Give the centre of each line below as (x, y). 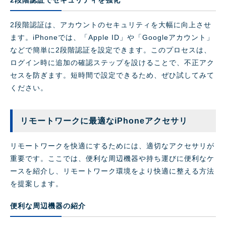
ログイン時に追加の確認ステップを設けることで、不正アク (112, 63)
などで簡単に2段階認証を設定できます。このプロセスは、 (111, 50)
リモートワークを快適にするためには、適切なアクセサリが (112, 146)
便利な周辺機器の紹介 (48, 206)
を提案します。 (37, 184)
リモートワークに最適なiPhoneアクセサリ (104, 121)
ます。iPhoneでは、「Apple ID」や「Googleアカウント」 (112, 38)
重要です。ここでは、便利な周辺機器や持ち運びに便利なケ (112, 159)
